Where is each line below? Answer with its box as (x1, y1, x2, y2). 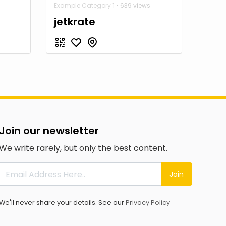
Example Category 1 (54, 1, 115, 10)
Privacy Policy (125, 198, 170, 207)
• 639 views (115, 1, 150, 10)
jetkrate (54, 15, 95, 29)
